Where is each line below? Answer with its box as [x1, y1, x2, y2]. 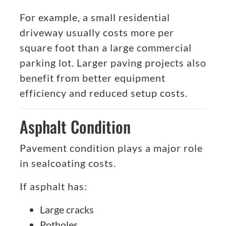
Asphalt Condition [20, 115, 131, 139]
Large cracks [40, 203, 94, 216]
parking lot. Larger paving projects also [20, 56, 206, 69]
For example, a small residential [20, 11, 170, 24]
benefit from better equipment [20, 72, 165, 84]
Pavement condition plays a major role [20, 142, 203, 154]
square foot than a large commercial [20, 41, 192, 54]
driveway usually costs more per [20, 26, 174, 39]
